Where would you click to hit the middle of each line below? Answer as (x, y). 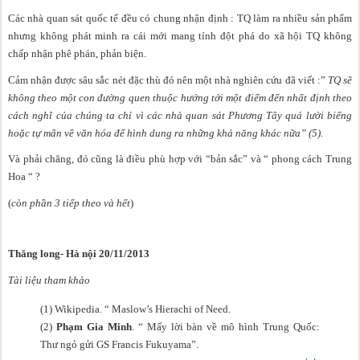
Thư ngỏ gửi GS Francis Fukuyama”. (119, 345)
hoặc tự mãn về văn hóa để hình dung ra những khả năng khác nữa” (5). (166, 133)
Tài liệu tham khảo (49, 280)
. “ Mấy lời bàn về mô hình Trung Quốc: (226, 327)
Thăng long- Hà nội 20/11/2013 (79, 254)
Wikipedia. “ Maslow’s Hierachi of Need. (143, 309)
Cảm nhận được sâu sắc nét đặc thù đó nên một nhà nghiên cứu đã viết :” (168, 80)
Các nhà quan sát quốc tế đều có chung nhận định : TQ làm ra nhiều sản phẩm (180, 18)
